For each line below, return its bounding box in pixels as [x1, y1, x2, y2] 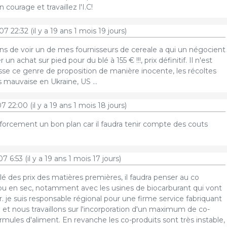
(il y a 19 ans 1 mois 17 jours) [22, 154, 121, 163]
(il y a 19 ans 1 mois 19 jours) [28, 26, 127, 35]
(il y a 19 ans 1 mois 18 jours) [27, 100, 127, 110]
